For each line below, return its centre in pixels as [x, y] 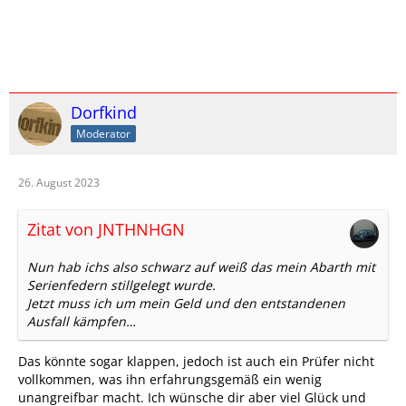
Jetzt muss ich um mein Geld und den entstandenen [186, 303]
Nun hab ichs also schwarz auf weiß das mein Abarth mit [201, 267]
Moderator [103, 133]
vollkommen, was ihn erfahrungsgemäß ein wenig [170, 379]
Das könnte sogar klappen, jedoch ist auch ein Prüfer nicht [196, 361]
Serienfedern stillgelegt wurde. [121, 285]
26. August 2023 [59, 183]
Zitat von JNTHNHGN [106, 229]
